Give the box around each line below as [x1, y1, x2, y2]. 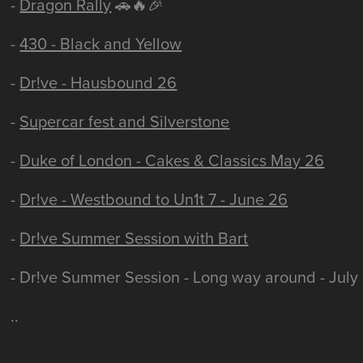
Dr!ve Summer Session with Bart [19, 226, 249, 250]
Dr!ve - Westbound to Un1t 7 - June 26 [19, 187, 288, 211]
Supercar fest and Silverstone [19, 109, 230, 134]
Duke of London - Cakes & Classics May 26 [19, 148, 325, 173]
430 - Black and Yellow [19, 32, 182, 56]
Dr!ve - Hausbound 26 [19, 70, 177, 95]
